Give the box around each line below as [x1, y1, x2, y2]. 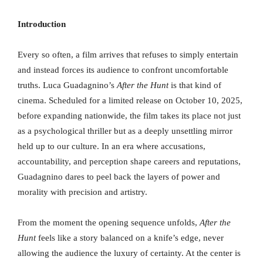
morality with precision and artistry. [18, 187, 147, 197]
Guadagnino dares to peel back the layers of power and [18, 172, 220, 182]
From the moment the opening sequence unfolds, [18, 218, 200, 228]
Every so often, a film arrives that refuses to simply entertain [18, 50, 238, 60]
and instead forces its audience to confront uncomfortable [18, 65, 228, 75]
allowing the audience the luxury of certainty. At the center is [18, 248, 241, 258]
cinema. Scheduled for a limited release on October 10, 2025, [18, 96, 242, 106]
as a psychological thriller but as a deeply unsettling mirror [18, 126, 232, 136]
